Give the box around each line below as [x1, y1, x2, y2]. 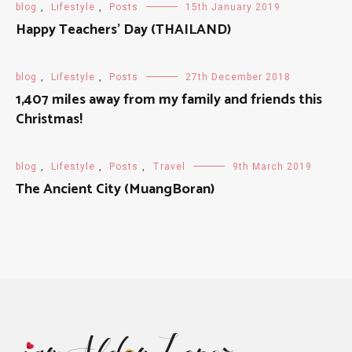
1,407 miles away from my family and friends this [16, 88, 322, 112]
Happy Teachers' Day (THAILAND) [16, 18, 231, 42]
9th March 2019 [233, 161, 312, 172]
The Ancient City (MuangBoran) [16, 178, 214, 201]
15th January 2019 [185, 2, 280, 13]
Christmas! [16, 108, 82, 131]
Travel [152, 161, 185, 172]
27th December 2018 [185, 71, 291, 82]
